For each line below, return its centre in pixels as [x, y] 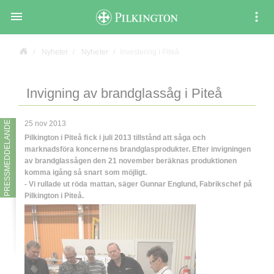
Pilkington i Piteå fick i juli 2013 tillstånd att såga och [115, 138]
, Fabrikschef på [224, 184]
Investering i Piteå [150, 52]
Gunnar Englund [168, 184]
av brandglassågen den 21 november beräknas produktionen [131, 161]
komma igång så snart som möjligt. [86, 173]
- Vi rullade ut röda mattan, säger [82, 184]
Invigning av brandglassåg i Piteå [124, 94]
